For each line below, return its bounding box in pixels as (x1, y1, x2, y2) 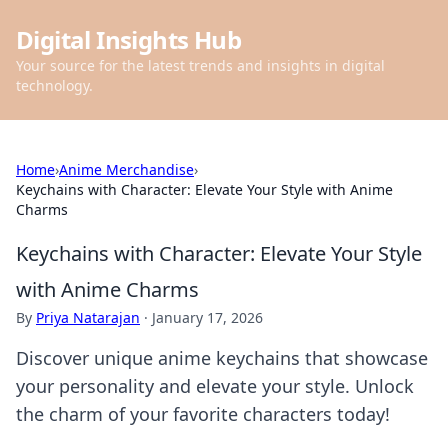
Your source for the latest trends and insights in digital (16, 56, 385, 75)
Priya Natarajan (36, 308, 140, 327)
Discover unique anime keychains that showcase (16, 346, 428, 370)
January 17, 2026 (152, 308, 263, 327)
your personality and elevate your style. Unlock (16, 374, 414, 398)
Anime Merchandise (59, 160, 194, 179)
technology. (16, 76, 93, 95)
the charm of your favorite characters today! (16, 402, 390, 426)
